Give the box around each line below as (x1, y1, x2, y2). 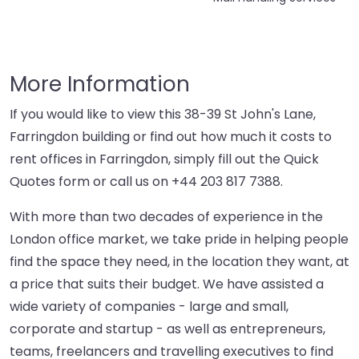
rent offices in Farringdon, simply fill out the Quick (10, 150, 319, 169)
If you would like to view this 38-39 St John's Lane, (10, 105, 316, 124)
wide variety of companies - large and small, (10, 297, 288, 317)
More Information (10, 70, 190, 99)
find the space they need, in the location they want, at (10, 252, 349, 272)
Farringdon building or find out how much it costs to (10, 127, 332, 147)
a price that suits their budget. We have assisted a (10, 275, 324, 294)
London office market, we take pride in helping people (10, 230, 349, 249)
